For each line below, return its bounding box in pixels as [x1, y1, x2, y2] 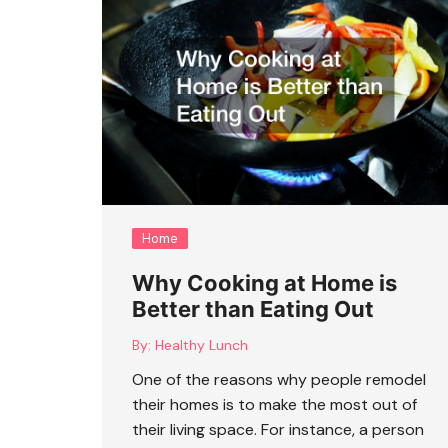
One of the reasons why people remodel [132, 368, 426, 390]
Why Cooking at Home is [132, 269, 397, 296]
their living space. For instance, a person [132, 418, 424, 440]
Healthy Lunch [155, 335, 248, 354]
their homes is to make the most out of [132, 393, 417, 415]
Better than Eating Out [132, 295, 374, 322]
